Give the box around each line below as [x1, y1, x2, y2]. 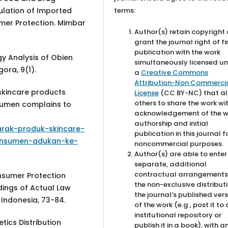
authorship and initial [134, 118, 209, 128]
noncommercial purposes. [134, 138, 224, 149]
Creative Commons [141, 67, 209, 77]
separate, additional [134, 159, 207, 169]
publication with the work [134, 47, 221, 57]
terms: [114, 5, 136, 15]
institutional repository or [134, 210, 222, 220]
